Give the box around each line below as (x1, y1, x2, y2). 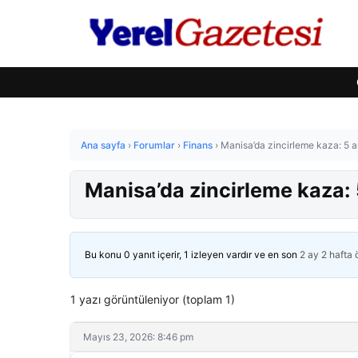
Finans (183, 139, 213, 151)
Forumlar (133, 139, 175, 151)
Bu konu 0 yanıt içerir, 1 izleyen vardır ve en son (85, 249, 300, 261)
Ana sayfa (81, 139, 125, 151)
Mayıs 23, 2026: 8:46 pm (83, 331, 193, 343)
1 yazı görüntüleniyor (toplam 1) (70, 292, 235, 306)
